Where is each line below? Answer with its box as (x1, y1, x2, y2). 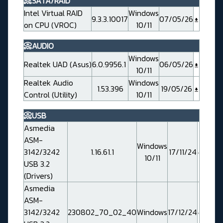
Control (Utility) (24, 89, 77, 101)
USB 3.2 (24, 158, 50, 170)
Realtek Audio (24, 77, 73, 89)
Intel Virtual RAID (24, 7, 83, 19)
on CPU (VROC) (24, 19, 77, 31)
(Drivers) (24, 170, 53, 182)
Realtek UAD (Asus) (24, 58, 92, 71)
